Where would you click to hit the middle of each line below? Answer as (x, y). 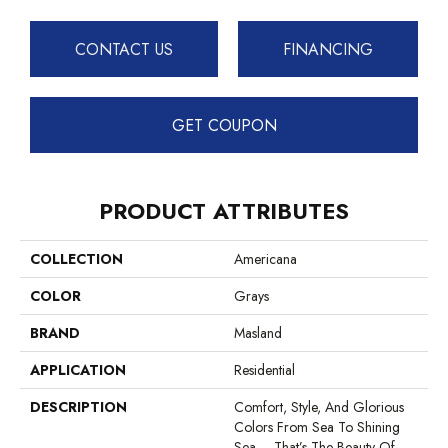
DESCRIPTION (78, 407)
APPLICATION (78, 370)
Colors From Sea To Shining (317, 427)
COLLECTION (76, 259)
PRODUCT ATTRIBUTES (224, 211)
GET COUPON (224, 125)
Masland (258, 333)
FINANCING (328, 49)
